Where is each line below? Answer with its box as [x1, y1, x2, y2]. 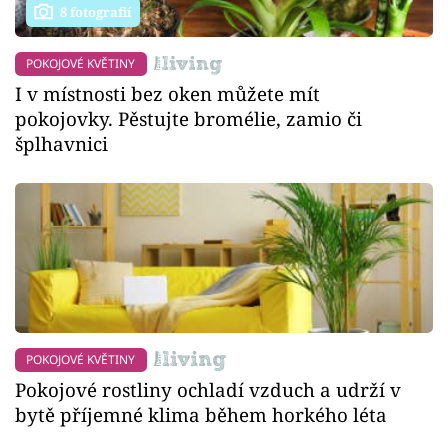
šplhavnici [15, 131, 108, 157]
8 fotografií [60, 3, 132, 21]
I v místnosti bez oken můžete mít [15, 81, 320, 107]
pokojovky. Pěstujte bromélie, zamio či [15, 106, 362, 132]
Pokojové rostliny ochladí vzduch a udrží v [15, 376, 401, 402]
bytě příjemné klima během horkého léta [15, 401, 387, 427]
